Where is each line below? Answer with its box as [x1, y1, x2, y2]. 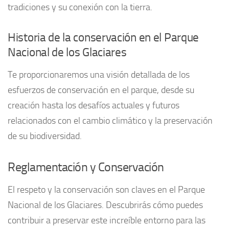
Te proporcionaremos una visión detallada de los [8, 68, 190, 80]
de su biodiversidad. [8, 130, 82, 142]
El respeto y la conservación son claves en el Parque [8, 184, 205, 195]
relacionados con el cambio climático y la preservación [8, 114, 213, 126]
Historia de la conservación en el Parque [8, 30, 199, 44]
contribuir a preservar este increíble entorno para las [8, 214, 205, 226]
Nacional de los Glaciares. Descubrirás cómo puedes [8, 199, 203, 211]
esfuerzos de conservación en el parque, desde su [8, 84, 194, 96]
